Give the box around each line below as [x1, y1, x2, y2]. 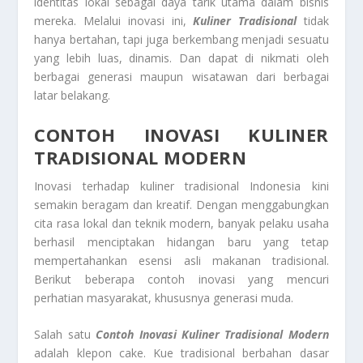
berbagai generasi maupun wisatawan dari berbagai [34, 69, 329, 85]
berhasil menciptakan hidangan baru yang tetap [34, 233, 329, 250]
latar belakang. [34, 88, 111, 104]
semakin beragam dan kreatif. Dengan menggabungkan [34, 196, 329, 212]
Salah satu [34, 327, 96, 343]
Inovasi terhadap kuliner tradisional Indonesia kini [34, 177, 329, 194]
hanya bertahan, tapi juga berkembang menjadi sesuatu [34, 32, 329, 48]
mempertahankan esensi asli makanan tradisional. [34, 252, 329, 268]
